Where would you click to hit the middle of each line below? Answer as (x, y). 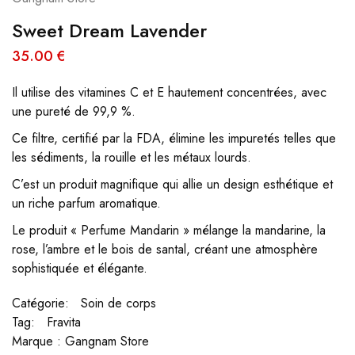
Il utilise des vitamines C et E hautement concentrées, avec (169, 92)
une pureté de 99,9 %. (74, 111)
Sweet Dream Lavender (109, 31)
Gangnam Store (107, 341)
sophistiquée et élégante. (80, 268)
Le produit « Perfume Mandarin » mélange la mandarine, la (169, 230)
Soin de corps (118, 303)
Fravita (64, 322)
